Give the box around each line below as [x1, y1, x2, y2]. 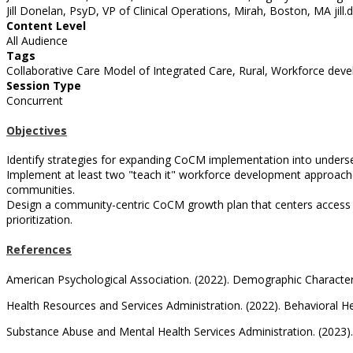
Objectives [6, 122, 67, 138]
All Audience [6, 33, 68, 49]
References [6, 242, 72, 258]
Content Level [6, 18, 86, 34]
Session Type [6, 78, 81, 94]
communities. [6, 182, 75, 198]
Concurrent [6, 93, 63, 109]
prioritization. [6, 212, 72, 228]
